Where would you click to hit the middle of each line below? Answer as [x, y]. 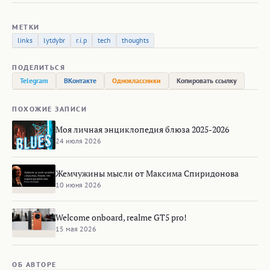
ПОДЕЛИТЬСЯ [39, 67]
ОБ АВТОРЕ [34, 264]
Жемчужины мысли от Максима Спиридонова [147, 173]
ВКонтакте [80, 80]
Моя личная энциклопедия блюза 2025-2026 [142, 129]
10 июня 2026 [78, 184]
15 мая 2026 [76, 228]
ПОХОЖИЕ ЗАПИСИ [49, 109]
